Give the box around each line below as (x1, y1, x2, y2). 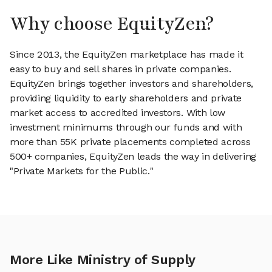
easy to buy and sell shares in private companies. (10, 63, 231, 75)
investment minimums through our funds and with (10, 121, 242, 134)
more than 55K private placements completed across (10, 136, 251, 148)
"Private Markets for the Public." (10, 165, 154, 177)
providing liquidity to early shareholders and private (10, 92, 242, 104)
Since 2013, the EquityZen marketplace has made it (10, 49, 243, 61)
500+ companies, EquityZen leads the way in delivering (10, 151, 257, 163)
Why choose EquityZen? (10, 12, 214, 37)
